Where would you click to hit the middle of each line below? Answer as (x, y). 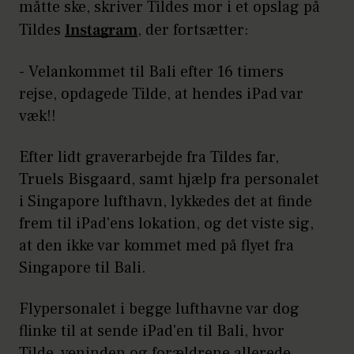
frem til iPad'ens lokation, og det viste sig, (166, 223)
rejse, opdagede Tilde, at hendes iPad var (161, 94)
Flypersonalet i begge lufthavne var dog (159, 309)
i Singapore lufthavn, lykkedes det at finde (166, 201)
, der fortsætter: (193, 30)
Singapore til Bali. (83, 267)
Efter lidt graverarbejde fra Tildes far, (149, 157)
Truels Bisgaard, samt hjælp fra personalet (169, 179)
